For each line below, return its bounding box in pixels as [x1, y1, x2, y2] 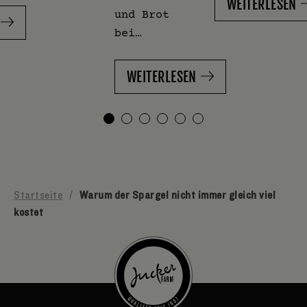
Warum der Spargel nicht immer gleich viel [79, 188, 275, 201]
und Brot [114, 7, 169, 21]
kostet [14, 206, 43, 219]
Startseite [14, 188, 62, 201]
